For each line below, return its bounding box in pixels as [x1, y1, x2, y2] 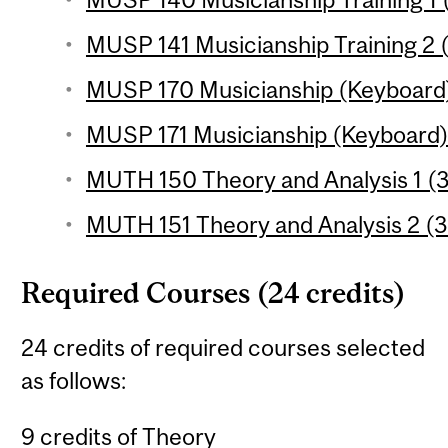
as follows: [21, 367, 127, 395]
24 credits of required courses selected [21, 334, 426, 362]
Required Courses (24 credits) [21, 276, 407, 309]
